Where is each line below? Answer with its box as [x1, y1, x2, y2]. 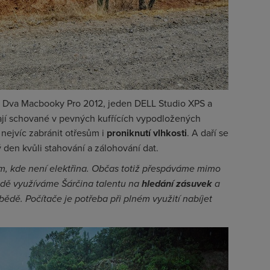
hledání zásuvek [142, 177, 212, 190]
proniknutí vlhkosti [107, 126, 187, 140]
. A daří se [187, 126, 228, 139]
